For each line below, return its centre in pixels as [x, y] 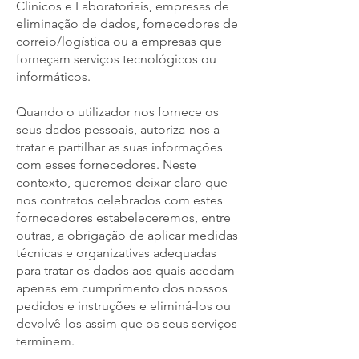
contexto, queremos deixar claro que [122, 182]
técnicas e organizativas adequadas [116, 253]
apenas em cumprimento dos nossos [122, 288]
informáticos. [53, 77]
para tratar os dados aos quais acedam [125, 270]
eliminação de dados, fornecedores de [127, 24]
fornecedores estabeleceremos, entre [123, 218]
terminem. [45, 341]
